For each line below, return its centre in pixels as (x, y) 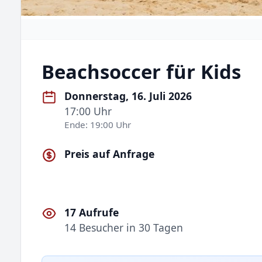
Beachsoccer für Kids (141, 72)
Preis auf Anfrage (110, 154)
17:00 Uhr (88, 111)
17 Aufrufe (92, 212)
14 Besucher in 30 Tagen (124, 227)
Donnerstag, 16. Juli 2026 (128, 96)
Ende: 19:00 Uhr (98, 125)
